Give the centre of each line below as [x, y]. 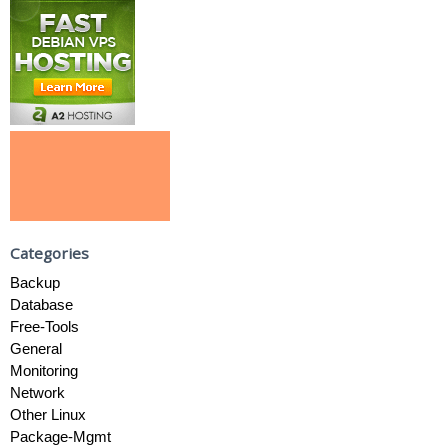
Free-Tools [44, 326]
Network [37, 392]
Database [41, 304]
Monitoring [44, 370]
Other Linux [48, 414]
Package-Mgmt [60, 436]
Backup [35, 282]
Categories [49, 252]
